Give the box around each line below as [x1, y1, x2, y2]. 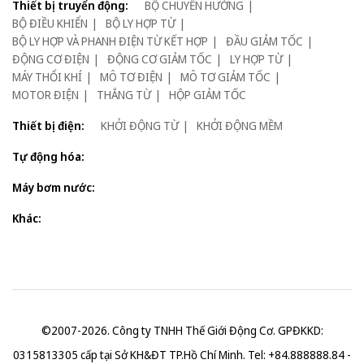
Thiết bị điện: [12, 117, 84, 133]
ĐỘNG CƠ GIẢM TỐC [107, 50, 212, 67]
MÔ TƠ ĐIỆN [100, 68, 162, 84]
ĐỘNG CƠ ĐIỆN [12, 50, 89, 67]
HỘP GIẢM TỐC [169, 86, 246, 102]
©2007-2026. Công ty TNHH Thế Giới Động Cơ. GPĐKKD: [41, 322, 323, 338]
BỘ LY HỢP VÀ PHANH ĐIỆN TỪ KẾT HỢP [12, 32, 208, 49]
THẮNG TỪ [97, 86, 151, 102]
